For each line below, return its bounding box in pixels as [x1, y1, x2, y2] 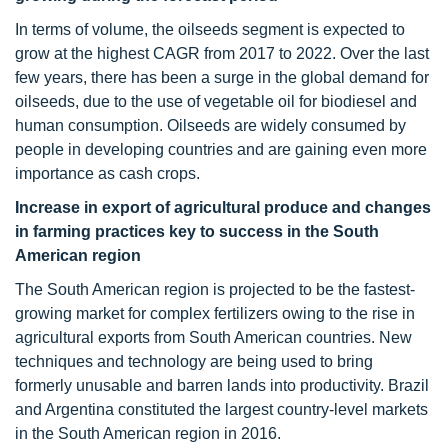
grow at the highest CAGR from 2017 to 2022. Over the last [15, 45, 429, 62]
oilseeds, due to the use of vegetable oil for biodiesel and [15, 93, 417, 110]
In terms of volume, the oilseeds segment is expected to [15, 21, 405, 38]
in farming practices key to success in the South [15, 223, 379, 240]
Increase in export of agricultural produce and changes [15, 199, 431, 216]
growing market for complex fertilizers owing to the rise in [15, 305, 415, 322]
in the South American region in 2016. [15, 425, 281, 442]
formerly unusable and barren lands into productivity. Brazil [15, 377, 429, 394]
